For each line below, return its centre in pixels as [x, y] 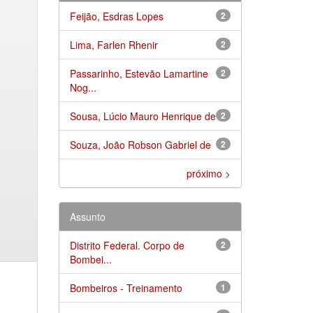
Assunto [87, 216]
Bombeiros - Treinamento [126, 287]
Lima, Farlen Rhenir [114, 44]
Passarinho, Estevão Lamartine [139, 73]
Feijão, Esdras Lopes [116, 16]
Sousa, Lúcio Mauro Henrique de [143, 116]
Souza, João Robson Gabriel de [140, 144]
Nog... [83, 87]
